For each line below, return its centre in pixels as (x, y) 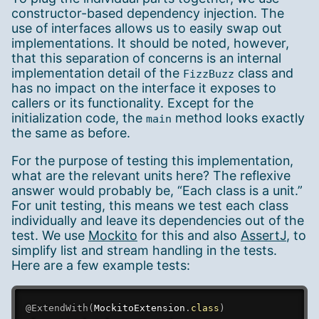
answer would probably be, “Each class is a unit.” (157, 190)
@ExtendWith (57, 308)
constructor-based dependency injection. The (148, 14)
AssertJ (263, 235)
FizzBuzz (209, 74)
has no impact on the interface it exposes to (144, 88)
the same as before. (71, 133)
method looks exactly (238, 118)
